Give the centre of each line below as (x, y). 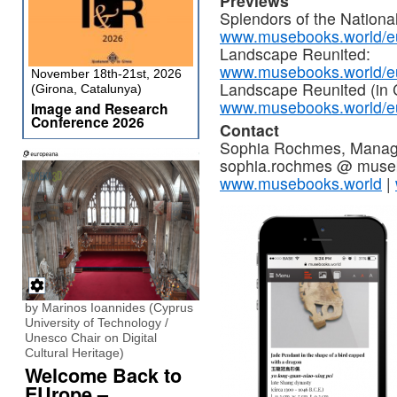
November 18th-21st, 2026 (106, 74)
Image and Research (100, 109)
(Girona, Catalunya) (86, 89)
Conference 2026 (88, 122)
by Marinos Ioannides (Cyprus (109, 307)
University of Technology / (97, 323)
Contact (249, 129)
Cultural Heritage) (74, 353)
